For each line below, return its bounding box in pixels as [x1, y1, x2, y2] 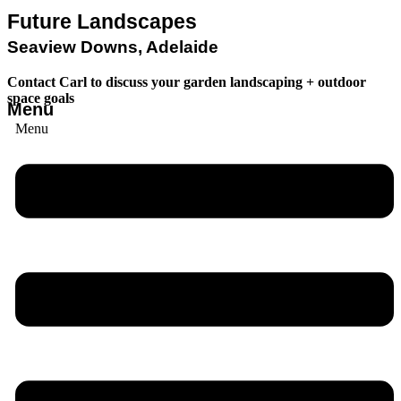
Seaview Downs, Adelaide [7, 38, 218, 57]
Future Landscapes [7, 10, 197, 34]
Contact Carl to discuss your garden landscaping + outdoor [7, 74, 366, 90]
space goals [7, 90, 74, 107]
